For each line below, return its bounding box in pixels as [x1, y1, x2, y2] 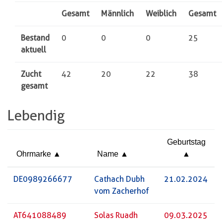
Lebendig [7, 107, 65, 124]
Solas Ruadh [94, 210, 138, 220]
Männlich [101, 8, 134, 18]
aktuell [21, 45, 46, 55]
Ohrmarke [16, 149, 53, 158]
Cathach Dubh [94, 174, 145, 184]
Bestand [21, 33, 50, 43]
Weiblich [146, 8, 176, 18]
